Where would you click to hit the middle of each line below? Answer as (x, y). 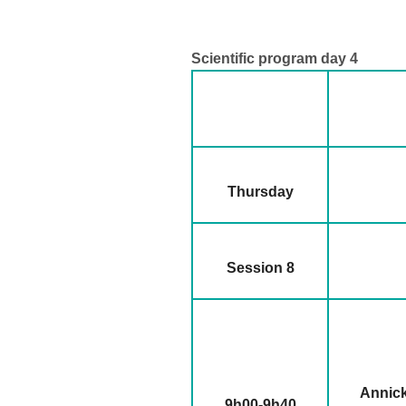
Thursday (260, 192)
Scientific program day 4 (275, 58)
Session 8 (260, 268)
